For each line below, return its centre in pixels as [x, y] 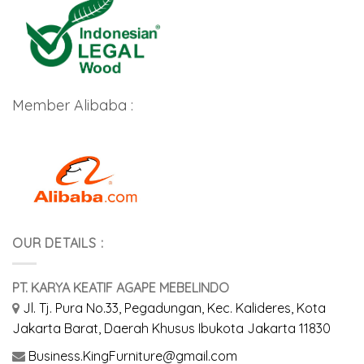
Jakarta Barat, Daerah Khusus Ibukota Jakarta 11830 [171, 328]
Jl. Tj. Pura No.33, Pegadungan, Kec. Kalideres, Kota [174, 308]
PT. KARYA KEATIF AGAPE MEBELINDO [121, 287]
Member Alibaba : [73, 106]
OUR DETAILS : [58, 243]
